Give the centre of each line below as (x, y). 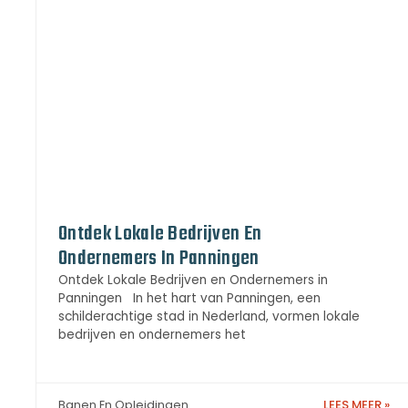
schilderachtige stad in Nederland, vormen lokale (209, 316)
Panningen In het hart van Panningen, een (189, 298)
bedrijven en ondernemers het (152, 334)
